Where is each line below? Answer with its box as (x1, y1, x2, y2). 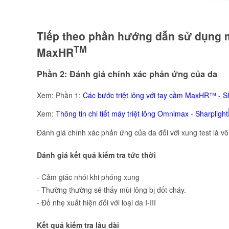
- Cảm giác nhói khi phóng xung (37, 172, 140, 182)
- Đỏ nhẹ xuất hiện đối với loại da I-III (37, 197, 156, 208)
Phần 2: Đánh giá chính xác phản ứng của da (37, 68, 217, 80)
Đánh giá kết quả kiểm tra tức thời (37, 149, 156, 160)
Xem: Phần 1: (37, 89, 83, 100)
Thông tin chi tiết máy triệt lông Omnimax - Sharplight (56, 108, 228, 119)
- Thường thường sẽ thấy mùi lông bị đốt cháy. (37, 185, 186, 195)
